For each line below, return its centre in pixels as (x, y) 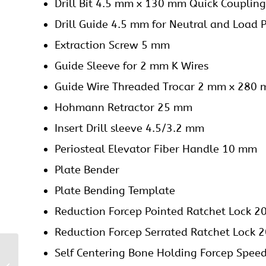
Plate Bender (87, 170)
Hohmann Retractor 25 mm (123, 108)
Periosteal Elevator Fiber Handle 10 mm (156, 149)
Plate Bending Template (115, 191)
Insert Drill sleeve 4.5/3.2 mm (129, 129)
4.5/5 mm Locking (54, 253)
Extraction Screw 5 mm (112, 45)
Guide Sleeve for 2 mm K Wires (132, 66)
